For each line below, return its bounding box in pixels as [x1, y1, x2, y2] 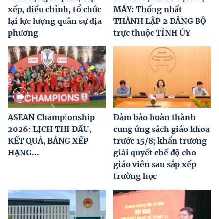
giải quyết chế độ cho [113, 147, 196, 157]
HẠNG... [8, 147, 39, 157]
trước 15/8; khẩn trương [113, 135, 207, 146]
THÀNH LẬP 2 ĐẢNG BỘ [113, 16, 206, 26]
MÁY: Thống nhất [113, 4, 182, 14]
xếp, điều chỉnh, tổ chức [8, 4, 101, 14]
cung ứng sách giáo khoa [113, 124, 210, 134]
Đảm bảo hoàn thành [113, 112, 196, 122]
